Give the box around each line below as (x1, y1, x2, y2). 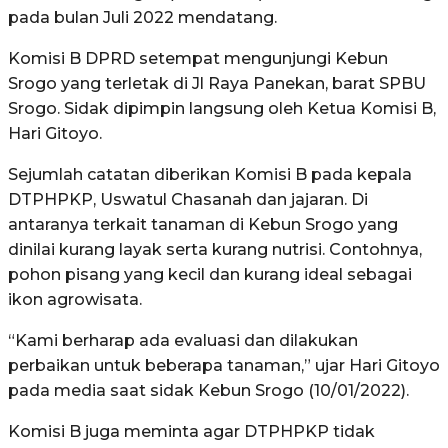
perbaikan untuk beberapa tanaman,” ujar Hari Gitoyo (8, 356, 440, 376)
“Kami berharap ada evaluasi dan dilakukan (8, 331, 358, 351)
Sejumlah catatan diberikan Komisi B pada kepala (8, 165, 412, 185)
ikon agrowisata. (8, 290, 142, 310)
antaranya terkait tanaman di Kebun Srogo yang (8, 215, 398, 235)
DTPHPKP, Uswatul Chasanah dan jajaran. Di (8, 190, 368, 210)
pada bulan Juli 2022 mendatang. (8, 8, 277, 28)
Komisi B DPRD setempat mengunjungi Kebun (8, 49, 388, 69)
